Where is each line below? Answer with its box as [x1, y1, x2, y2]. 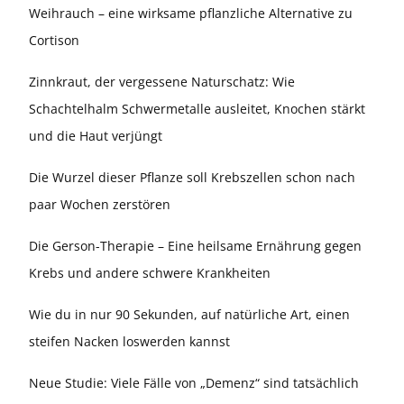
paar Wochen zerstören [29, 196, 170, 214]
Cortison [29, 32, 79, 50]
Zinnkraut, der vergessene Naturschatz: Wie [29, 73, 295, 91]
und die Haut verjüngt [29, 127, 162, 145]
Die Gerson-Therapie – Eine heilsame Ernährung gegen [29, 237, 362, 255]
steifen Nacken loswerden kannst [29, 333, 230, 351]
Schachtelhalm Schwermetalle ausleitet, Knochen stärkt [29, 100, 365, 118]
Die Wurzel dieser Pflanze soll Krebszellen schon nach [29, 169, 355, 187]
